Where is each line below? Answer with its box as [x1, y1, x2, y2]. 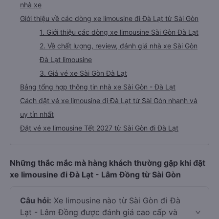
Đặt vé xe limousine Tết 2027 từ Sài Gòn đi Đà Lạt [20, 124, 178, 132]
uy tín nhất [20, 110, 54, 118]
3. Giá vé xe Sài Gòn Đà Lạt [40, 69, 127, 77]
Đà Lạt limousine [40, 55, 92, 64]
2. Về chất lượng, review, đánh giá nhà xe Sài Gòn [40, 42, 197, 50]
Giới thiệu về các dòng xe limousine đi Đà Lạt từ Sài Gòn [20, 14, 198, 22]
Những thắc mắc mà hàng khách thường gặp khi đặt [10, 158, 205, 168]
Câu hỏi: [20, 196, 51, 205]
